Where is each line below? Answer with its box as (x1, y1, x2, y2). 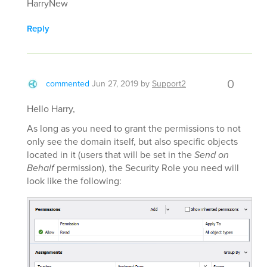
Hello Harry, (27, 102, 75, 116)
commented (46, 77, 89, 91)
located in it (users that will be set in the (27, 148, 194, 162)
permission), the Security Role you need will (54, 161, 239, 175)
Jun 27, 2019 (92, 77, 138, 91)
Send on (194, 148, 229, 162)
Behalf (27, 161, 54, 175)
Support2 (152, 77, 186, 91)
